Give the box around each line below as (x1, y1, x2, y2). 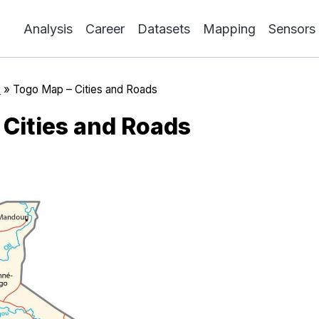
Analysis (23, 21, 73, 36)
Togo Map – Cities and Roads (13, 83, 157, 96)
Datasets (137, 21, 190, 36)
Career (85, 21, 125, 36)
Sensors (268, 21, 315, 36)
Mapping (203, 21, 256, 36)
